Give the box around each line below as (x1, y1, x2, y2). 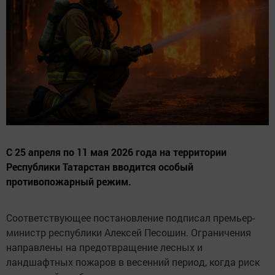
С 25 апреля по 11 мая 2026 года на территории (6, 145, 227, 159)
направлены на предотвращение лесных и (6, 241, 203, 254)
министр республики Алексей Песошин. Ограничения (6, 226, 251, 239)
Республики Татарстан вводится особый (6, 160, 193, 174)
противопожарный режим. (6, 175, 131, 188)
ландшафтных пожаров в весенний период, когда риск (6, 255, 260, 269)
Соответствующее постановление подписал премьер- (6, 211, 255, 225)
